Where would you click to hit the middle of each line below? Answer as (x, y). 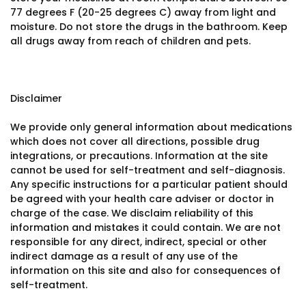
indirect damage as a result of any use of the (124, 256)
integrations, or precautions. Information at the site (139, 156)
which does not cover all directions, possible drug (135, 141)
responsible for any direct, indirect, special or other (139, 242)
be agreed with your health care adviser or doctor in (142, 199)
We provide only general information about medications (151, 127)
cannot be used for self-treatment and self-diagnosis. (148, 170)
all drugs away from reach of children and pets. (130, 41)
